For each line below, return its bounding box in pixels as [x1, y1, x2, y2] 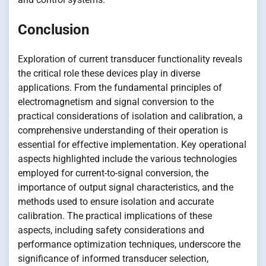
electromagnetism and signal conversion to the [18, 96, 214, 107]
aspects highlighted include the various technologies [18, 153, 237, 164]
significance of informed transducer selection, [18, 252, 208, 264]
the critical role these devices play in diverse [18, 67, 200, 79]
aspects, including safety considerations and [18, 224, 204, 236]
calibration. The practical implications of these [18, 210, 212, 221]
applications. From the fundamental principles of [18, 81, 222, 93]
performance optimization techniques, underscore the [18, 238, 240, 250]
